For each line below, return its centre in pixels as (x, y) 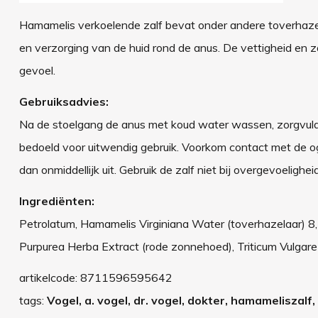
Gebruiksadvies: (64, 101)
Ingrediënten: (56, 201)
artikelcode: (49, 277)
